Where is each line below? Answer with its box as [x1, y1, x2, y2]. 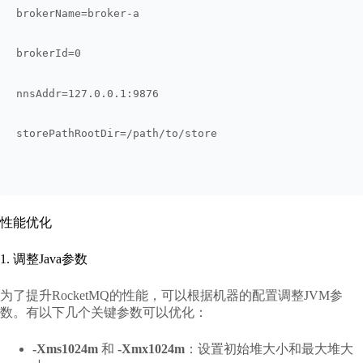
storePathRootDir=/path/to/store [16, 127, 217, 140]
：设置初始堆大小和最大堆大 [185, 342, 353, 357]
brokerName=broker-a [16, 6, 139, 19]
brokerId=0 [16, 47, 81, 60]
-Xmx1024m [117, 342, 185, 357]
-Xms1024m [32, 342, 98, 357]
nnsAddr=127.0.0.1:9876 [16, 87, 159, 100]
